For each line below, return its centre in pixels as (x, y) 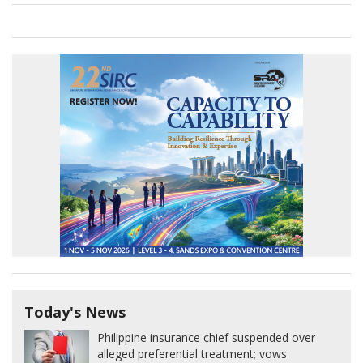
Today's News (75, 312)
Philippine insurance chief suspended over (206, 337)
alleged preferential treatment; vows (192, 353)
